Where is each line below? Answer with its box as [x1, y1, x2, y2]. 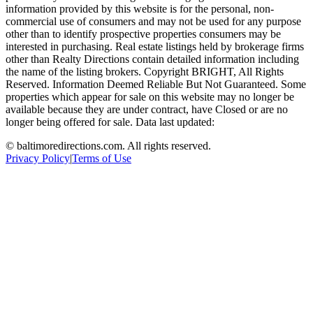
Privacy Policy [6, 152, 70, 165]
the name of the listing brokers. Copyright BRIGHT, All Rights [6, 66, 284, 78]
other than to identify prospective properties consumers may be [6, 28, 281, 41]
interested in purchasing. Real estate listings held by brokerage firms [6, 41, 304, 53]
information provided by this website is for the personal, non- [6, 3, 274, 15]
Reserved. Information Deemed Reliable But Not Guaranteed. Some [6, 78, 306, 91]
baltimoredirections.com [17, 140, 122, 152]
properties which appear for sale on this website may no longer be [6, 91, 294, 103]
